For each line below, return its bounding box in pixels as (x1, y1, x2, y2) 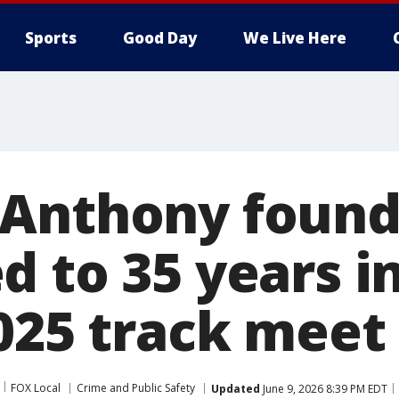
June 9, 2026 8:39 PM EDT (260, 380, 387, 396)
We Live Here (243, 28, 346, 48)
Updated (211, 380, 260, 396)
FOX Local (11, 380, 61, 395)
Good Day (123, 28, 197, 48)
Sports (25, 28, 77, 48)
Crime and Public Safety (77, 380, 195, 395)
